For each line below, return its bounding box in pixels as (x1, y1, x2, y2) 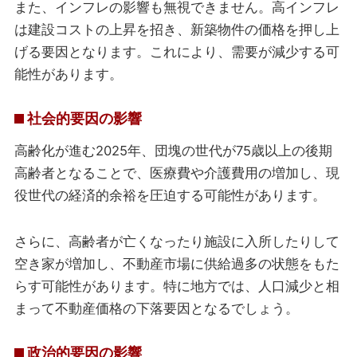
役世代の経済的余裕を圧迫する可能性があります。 (14, 187, 327, 204)
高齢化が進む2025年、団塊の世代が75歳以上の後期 (14, 143, 333, 159)
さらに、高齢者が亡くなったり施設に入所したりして (14, 233, 340, 250)
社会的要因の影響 (27, 110, 143, 127)
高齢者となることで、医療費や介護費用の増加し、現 (14, 165, 340, 182)
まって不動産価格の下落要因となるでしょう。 (14, 300, 300, 317)
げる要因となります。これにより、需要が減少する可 (14, 44, 340, 61)
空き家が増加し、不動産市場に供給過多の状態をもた (14, 256, 340, 273)
